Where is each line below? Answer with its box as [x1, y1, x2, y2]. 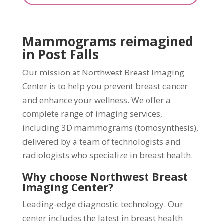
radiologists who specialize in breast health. [22, 149, 193, 161]
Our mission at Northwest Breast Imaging [22, 66, 184, 78]
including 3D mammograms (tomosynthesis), [22, 121, 198, 133]
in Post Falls [22, 45, 99, 63]
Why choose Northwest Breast [22, 168, 188, 184]
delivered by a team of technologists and [22, 135, 181, 147]
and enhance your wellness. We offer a [22, 94, 171, 106]
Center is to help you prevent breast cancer [22, 80, 188, 92]
